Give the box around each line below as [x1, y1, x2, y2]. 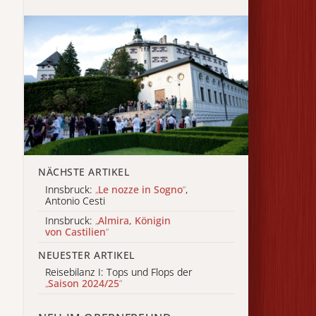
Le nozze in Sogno [98, 182, 183, 196]
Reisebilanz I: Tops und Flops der [45, 265, 193, 279]
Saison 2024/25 [48, 276, 119, 291]
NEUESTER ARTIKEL [38, 248, 135, 262]
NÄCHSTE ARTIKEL [38, 165, 130, 179]
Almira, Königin [98, 214, 171, 228]
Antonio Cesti [45, 193, 105, 207]
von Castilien [45, 225, 106, 239]
